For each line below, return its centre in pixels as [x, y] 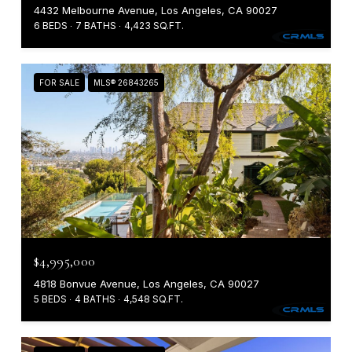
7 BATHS [96, 26]
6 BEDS [51, 26]
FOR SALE [59, 83]
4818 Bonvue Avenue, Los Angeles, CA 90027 [147, 283]
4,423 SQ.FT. [154, 26]
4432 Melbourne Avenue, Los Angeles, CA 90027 [156, 11]
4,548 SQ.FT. [153, 299]
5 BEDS [50, 299]
